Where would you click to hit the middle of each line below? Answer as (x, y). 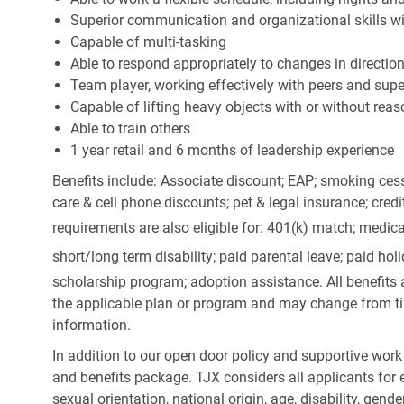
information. (92, 326)
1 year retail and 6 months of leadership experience (232, 151)
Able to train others (130, 129)
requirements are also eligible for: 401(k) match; (206, 228)
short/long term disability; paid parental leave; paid (215, 257)
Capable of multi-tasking (148, 42)
